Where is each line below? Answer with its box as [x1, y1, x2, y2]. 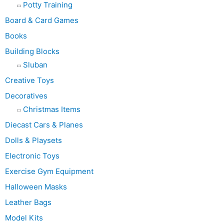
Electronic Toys [5, 151, 59, 161]
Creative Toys [5, 75, 54, 85]
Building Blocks [5, 46, 59, 56]
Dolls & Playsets [5, 135, 62, 145]
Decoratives [5, 91, 47, 101]
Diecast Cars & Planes [5, 120, 83, 130]
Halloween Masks [5, 182, 67, 192]
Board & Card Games [5, 15, 78, 25]
